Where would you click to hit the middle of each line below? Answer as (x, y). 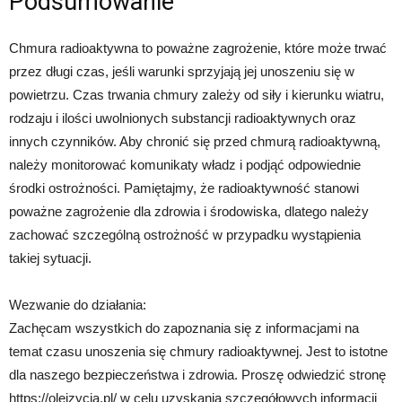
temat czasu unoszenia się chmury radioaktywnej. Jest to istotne (198, 351)
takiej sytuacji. (50, 258)
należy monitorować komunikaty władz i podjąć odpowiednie (185, 164)
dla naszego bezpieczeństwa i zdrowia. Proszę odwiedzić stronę (197, 374)
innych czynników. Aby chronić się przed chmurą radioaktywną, (195, 141)
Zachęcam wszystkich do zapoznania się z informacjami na (184, 328)
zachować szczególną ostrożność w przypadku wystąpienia (185, 234)
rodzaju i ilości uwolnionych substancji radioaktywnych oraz (183, 118)
